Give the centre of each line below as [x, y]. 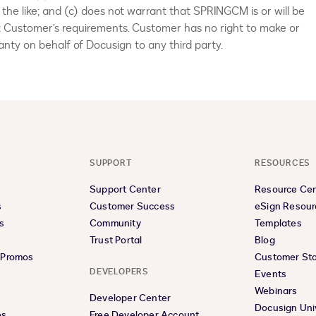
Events [271, 274]
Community [115, 223]
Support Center [125, 189]
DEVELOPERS [119, 272]
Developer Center [130, 298]
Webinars [276, 291]
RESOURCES [283, 163]
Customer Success [133, 206]
